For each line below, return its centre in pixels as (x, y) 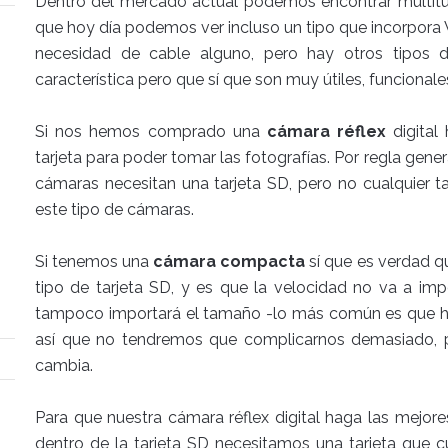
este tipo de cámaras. (114, 209)
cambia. (64, 365)
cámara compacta (229, 261)
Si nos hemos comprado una (151, 131)
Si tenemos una (94, 261)
